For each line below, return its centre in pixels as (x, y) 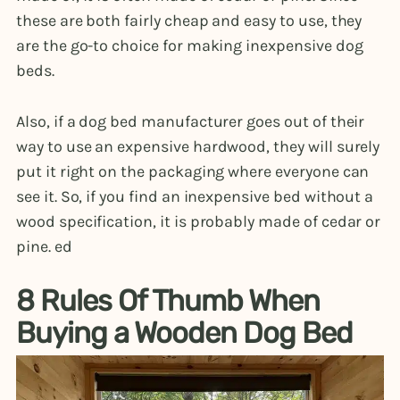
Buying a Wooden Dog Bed (188, 333)
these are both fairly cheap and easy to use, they (189, 20)
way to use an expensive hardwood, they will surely (198, 146)
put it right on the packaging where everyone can (193, 171)
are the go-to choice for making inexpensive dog (190, 45)
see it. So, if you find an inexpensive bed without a (195, 196)
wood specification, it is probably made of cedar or (199, 221)
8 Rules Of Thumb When (168, 300)
